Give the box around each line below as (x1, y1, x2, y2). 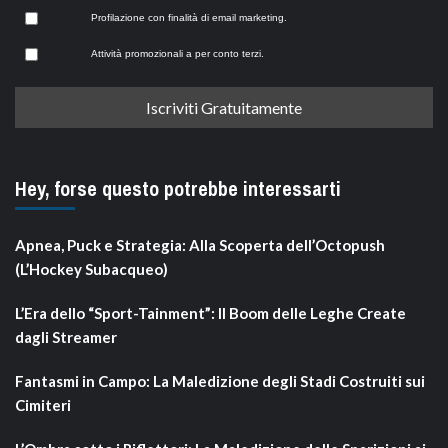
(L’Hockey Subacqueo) (15, 260, 168, 279)
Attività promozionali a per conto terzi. (91, 47, 264, 59)
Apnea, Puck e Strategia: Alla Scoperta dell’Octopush (15, 236, 385, 255)
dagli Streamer (15, 328, 117, 347)
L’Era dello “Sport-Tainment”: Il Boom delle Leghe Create (15, 304, 406, 323)
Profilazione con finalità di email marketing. (91, 11, 287, 23)
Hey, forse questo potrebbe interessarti (15, 175, 341, 203)
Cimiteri (15, 396, 71, 415)
